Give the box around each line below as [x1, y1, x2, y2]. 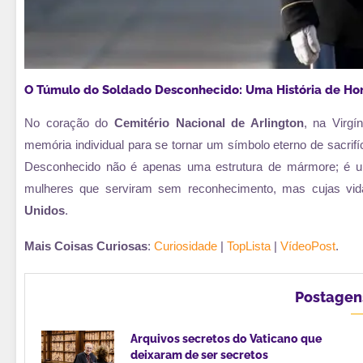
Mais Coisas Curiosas [24, 238, 147, 253]
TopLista [227, 238, 271, 253]
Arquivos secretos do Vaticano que [130, 331, 322, 345]
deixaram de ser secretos [130, 348, 268, 361]
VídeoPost [280, 238, 335, 253]
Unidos [24, 203, 65, 217]
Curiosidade [154, 238, 217, 253]
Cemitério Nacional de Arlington [113, 115, 304, 130]
